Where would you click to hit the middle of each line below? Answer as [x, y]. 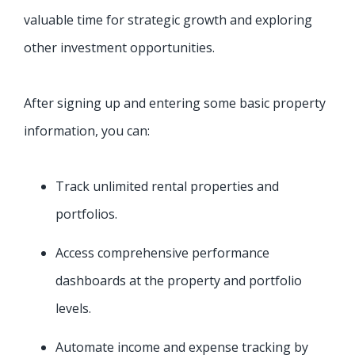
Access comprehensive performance [162, 253]
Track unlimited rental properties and [167, 187]
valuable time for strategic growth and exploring [168, 20]
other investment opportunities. [119, 48]
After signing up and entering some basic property [175, 103]
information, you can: [87, 131]
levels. [73, 309]
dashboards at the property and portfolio [179, 281]
